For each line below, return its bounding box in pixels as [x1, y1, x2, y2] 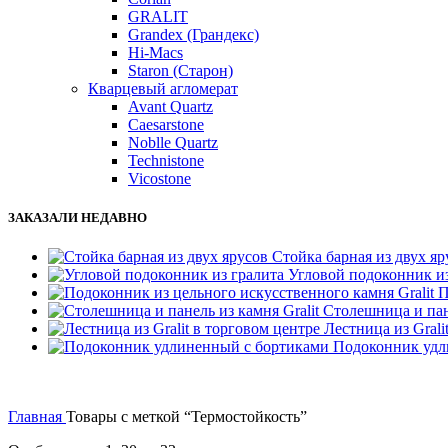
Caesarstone [128, 115, 204, 133]
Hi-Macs [128, 43, 183, 61]
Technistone [128, 151, 204, 169]
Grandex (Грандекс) [128, 25, 259, 43]
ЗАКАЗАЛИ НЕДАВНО [8, 209, 147, 225]
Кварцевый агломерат [88, 79, 238, 97]
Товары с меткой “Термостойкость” [66, 407, 307, 425]
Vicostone [128, 169, 191, 187]
